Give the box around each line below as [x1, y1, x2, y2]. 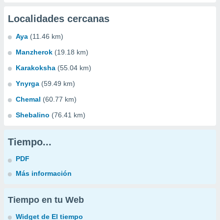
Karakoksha [16, 64, 55, 72]
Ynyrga [16, 80, 39, 87]
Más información [16, 169, 72, 177]
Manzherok [16, 48, 53, 56]
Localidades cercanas [8, 13, 110, 24]
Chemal [16, 95, 41, 103]
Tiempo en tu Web [8, 195, 84, 205]
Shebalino [16, 111, 50, 119]
